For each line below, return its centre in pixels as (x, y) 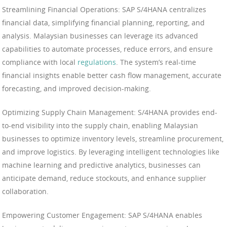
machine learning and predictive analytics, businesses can (101, 165)
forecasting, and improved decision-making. (77, 89)
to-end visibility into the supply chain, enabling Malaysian (100, 126)
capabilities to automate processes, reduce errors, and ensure (107, 49)
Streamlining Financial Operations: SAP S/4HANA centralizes (104, 10)
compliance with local (40, 62)
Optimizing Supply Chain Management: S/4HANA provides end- (110, 112)
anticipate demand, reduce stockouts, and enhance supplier (104, 178)
